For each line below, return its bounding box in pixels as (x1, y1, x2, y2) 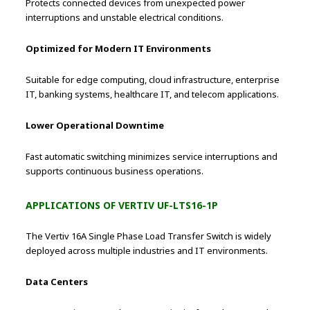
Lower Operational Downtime (26, 119, 165, 132)
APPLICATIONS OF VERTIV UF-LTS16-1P (26, 199, 219, 212)
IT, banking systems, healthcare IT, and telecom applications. (26, 88, 280, 101)
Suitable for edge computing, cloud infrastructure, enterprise (26, 73, 280, 86)
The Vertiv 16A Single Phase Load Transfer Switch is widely (26, 230, 272, 243)
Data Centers (26, 275, 89, 289)
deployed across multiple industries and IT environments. (26, 244, 268, 257)
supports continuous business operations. (26, 165, 204, 178)
